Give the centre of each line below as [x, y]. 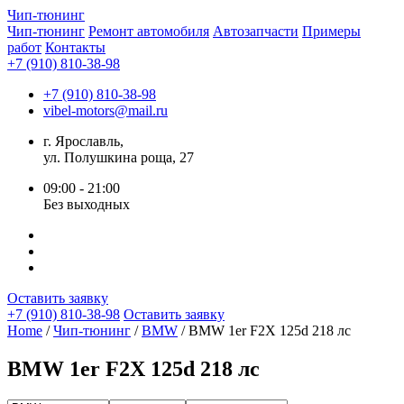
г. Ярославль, [83, 141]
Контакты [75, 47]
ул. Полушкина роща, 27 [119, 157]
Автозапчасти [256, 31]
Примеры [331, 31]
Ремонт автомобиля [149, 31]
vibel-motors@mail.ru [106, 110]
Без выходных [87, 204]
